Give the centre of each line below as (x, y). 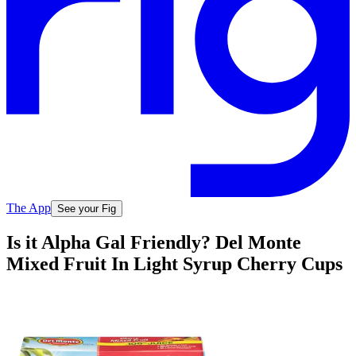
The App (29, 207)
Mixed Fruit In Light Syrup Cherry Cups (174, 264)
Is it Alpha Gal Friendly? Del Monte (154, 243)
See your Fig (87, 208)
